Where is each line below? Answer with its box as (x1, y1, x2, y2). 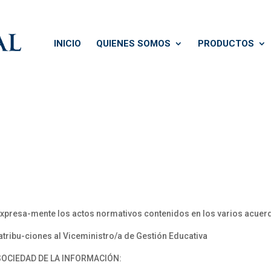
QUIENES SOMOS (96, 38, 171, 49)
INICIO (54, 38, 81, 49)
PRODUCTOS (198, 38, 254, 49)
